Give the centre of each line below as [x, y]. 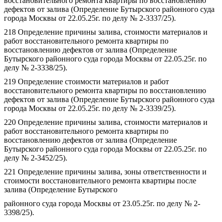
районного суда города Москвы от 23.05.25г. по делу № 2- [102, 203]
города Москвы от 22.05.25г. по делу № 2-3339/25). [90, 108]
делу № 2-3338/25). [36, 68]
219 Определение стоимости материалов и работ [86, 82]
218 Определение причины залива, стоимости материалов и [106, 32]
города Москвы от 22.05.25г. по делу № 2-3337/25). [90, 18]
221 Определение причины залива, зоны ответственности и [105, 172]
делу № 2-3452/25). [36, 158]
